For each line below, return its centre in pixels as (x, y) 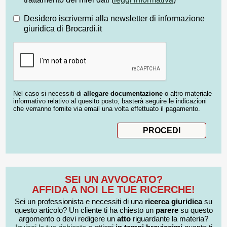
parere (167, 210)
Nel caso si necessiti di (48, 93)
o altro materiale (187, 93)
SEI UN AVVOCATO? (113, 180)
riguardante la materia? (169, 219)
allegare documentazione (123, 93)
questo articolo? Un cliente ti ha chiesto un (85, 210)
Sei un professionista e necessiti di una (80, 202)
